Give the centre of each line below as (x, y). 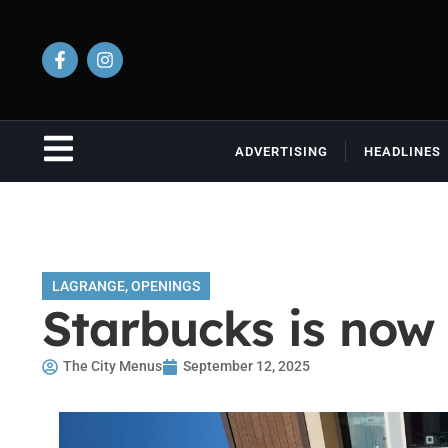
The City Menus (112, 366)
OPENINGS (165, 286)
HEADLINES (402, 151)
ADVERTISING (281, 151)
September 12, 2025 (246, 366)
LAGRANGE (88, 286)
